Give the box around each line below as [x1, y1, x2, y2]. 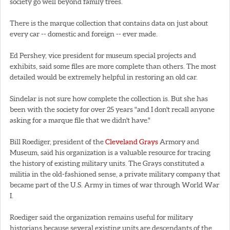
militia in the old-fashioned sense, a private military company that [10, 169, 220, 178]
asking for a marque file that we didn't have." [10, 116, 150, 124]
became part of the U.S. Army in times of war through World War [10, 180, 219, 189]
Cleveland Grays [105, 137, 160, 146]
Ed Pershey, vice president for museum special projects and [10, 51, 196, 60]
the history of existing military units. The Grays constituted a [10, 159, 204, 167]
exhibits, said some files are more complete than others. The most [10, 62, 216, 70]
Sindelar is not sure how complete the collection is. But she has [10, 94, 208, 103]
